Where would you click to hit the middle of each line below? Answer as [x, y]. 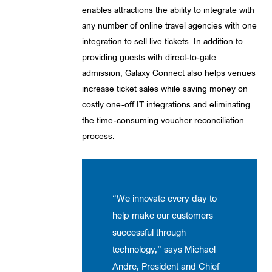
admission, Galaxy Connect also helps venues [169, 73]
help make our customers [163, 215]
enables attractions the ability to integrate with [168, 10]
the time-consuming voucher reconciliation [163, 120]
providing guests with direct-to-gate [149, 57]
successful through [149, 232]
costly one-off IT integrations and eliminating [166, 104]
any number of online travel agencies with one [169, 25]
